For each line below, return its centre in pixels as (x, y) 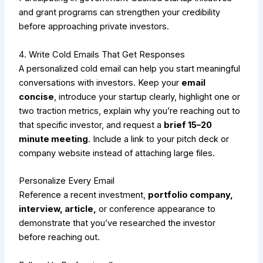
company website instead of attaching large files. (117, 153)
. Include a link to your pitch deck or (159, 139)
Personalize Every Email (67, 181)
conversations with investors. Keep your (100, 82)
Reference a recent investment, (84, 195)
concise (37, 97)
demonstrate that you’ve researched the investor (117, 223)
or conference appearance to (156, 209)
